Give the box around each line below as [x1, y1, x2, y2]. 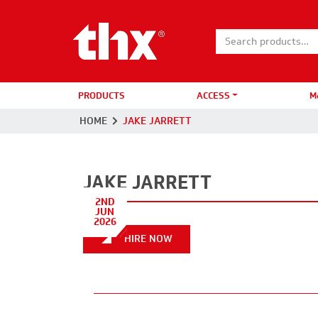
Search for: [215, 40, 267, 55]
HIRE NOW [121, 231, 172, 247]
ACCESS [196, 88, 230, 102]
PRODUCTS [78, 88, 125, 102]
